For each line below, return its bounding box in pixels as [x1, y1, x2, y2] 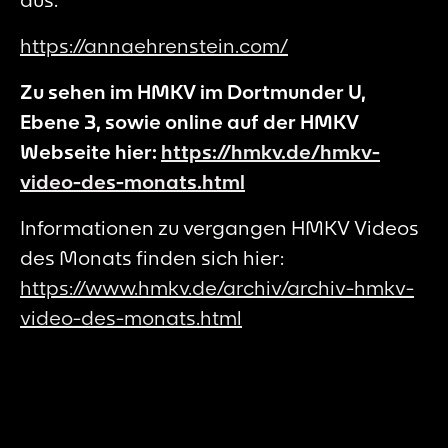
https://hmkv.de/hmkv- [161, 138, 380, 164]
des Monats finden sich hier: [20, 244, 284, 270]
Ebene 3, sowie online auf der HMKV [20, 108, 359, 134]
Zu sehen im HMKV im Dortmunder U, [20, 78, 366, 104]
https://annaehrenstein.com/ [20, 32, 288, 58]
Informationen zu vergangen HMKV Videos [20, 214, 419, 240]
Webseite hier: [20, 138, 161, 164]
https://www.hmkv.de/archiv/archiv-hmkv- [20, 274, 414, 300]
